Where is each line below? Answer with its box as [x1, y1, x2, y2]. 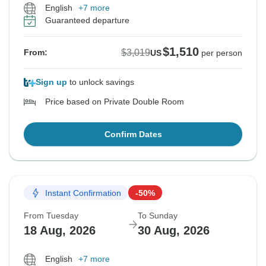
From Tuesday [24, 211, 78, 221]
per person [201, 48, 242, 58]
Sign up [36, 77, 67, 87]
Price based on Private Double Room [45, 97, 184, 107]
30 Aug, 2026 [138, 224, 210, 237]
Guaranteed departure [45, 15, 129, 26]
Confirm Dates [104, 129, 162, 140]
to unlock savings [67, 77, 134, 87]
